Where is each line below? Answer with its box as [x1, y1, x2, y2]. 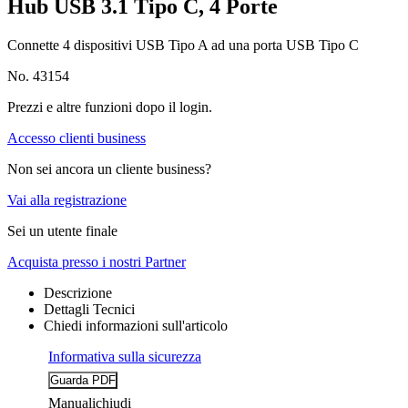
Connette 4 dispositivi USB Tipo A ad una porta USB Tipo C [7, 37, 359, 54]
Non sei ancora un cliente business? [7, 161, 211, 178]
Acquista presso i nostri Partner [7, 254, 186, 270]
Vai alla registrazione [7, 192, 127, 209]
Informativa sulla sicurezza [48, 349, 201, 365]
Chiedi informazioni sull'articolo [44, 318, 228, 334]
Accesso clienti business [7, 130, 146, 147]
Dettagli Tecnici [44, 301, 135, 318]
